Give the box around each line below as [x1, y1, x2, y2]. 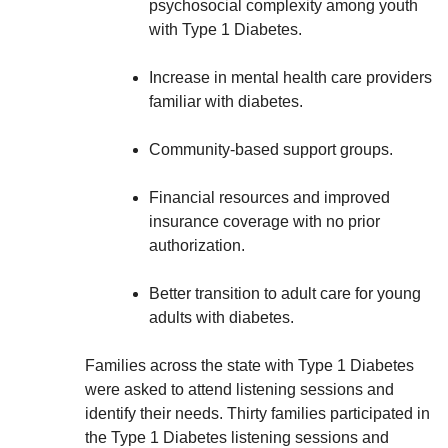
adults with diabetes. [149, 309, 298, 326]
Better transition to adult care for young [149, 285, 421, 302]
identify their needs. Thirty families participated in [85, 405, 430, 422]
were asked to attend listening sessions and [85, 381, 394, 398]
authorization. [149, 237, 249, 254]
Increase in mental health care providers [149, 69, 432, 86]
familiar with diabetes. [149, 93, 307, 110]
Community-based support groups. [149, 141, 397, 158]
